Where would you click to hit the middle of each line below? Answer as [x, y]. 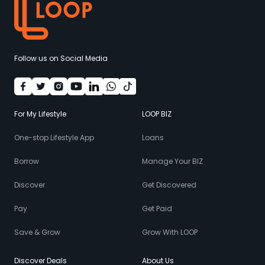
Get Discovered [169, 185]
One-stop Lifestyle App [54, 138]
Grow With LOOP [170, 232]
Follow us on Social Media [61, 58]
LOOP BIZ [157, 114]
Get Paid [157, 209]
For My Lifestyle [40, 114]
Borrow [27, 161]
